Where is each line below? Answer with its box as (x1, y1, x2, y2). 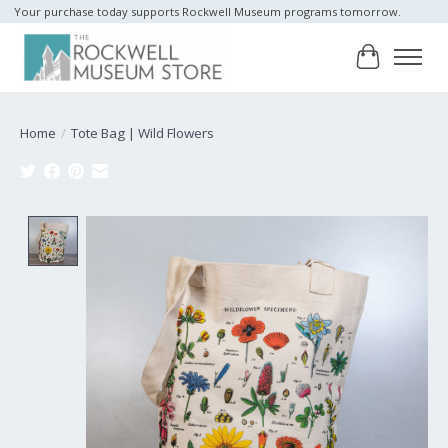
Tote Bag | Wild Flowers (71, 123, 214, 142)
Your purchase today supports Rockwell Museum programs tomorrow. (13, 4, 401, 20)
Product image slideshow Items (86, 215, 320, 238)
